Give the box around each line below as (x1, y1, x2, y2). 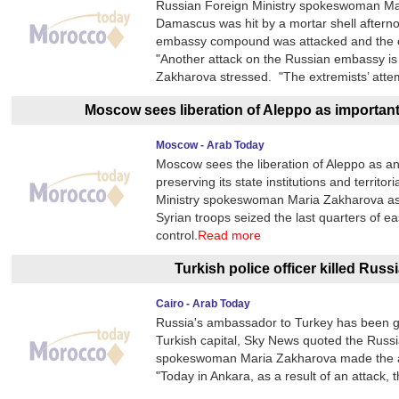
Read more (198, 228, 262, 242)
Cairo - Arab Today (156, 297, 251, 310)
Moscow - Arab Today (156, 139, 265, 151)
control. (156, 228, 199, 242)
